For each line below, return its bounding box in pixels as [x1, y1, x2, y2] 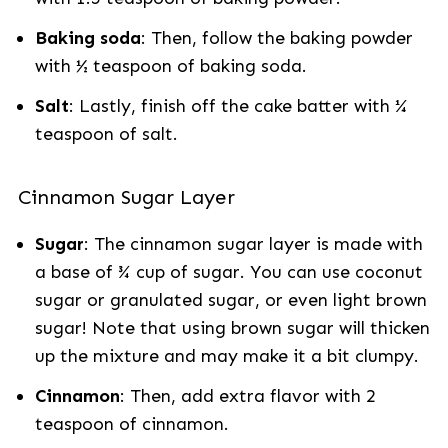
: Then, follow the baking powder [140, 27, 413, 49]
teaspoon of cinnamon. [34, 413, 229, 435]
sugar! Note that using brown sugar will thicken [34, 317, 430, 339]
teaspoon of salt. [34, 123, 178, 145]
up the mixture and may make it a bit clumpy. [34, 345, 419, 367]
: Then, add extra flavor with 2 [119, 385, 376, 407]
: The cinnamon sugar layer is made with [83, 233, 423, 255]
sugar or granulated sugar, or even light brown [34, 289, 427, 311]
